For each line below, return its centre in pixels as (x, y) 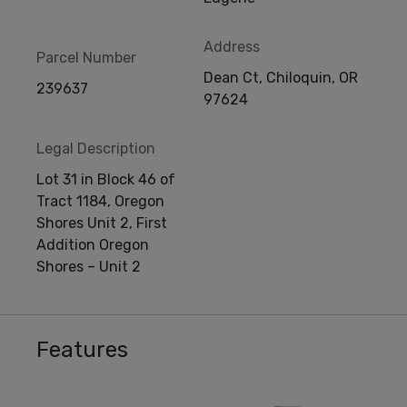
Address (232, 46)
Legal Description (96, 148)
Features (82, 349)
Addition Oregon (93, 244)
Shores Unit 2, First (102, 223)
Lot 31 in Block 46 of (106, 179)
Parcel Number (86, 57)
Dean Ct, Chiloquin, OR (281, 77)
